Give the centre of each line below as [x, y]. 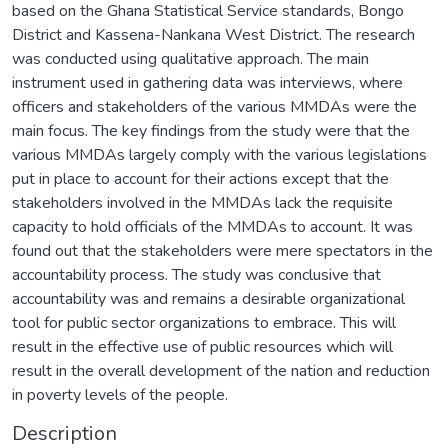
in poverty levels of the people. [120, 394]
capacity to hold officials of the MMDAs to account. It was [212, 226]
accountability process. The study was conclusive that [196, 274]
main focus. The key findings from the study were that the [211, 130]
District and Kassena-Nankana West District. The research [213, 34]
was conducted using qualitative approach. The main [190, 58]
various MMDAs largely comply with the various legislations [219, 154]
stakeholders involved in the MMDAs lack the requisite [202, 202]
